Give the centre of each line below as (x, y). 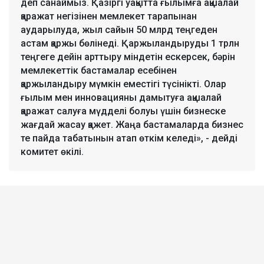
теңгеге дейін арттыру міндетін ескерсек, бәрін (128, 57)
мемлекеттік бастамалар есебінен (99, 71)
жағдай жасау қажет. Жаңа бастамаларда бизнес (132, 125)
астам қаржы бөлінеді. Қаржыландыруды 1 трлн (130, 44)
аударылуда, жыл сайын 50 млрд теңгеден (119, 30)
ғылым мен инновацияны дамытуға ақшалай (121, 98)
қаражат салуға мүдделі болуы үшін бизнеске (123, 111)
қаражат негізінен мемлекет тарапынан (109, 16)
